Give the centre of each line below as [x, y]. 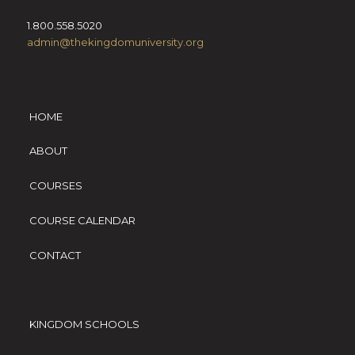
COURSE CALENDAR [82, 220]
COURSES [55, 186]
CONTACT [55, 255]
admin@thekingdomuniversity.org [115, 42]
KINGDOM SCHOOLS [84, 324]
